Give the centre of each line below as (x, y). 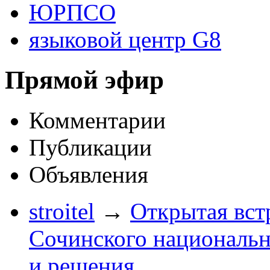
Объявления (89, 175)
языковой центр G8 (125, 40)
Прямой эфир (84, 80)
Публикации (90, 148)
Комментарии (97, 121)
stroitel (62, 212)
